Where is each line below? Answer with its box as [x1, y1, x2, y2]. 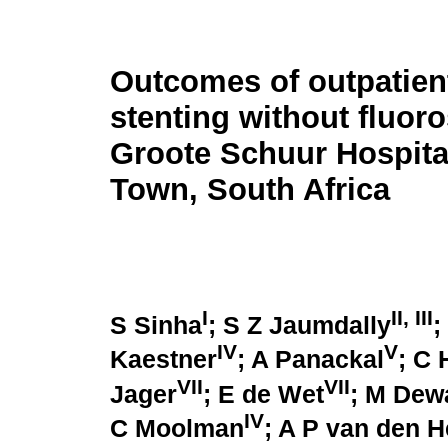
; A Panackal [237, 346, 384, 374]
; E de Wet [203, 380, 324, 408]
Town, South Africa [110, 172, 390, 208]
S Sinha [110, 312, 202, 340]
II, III [391, 306, 433, 330]
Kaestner [110, 346, 217, 374]
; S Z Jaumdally [208, 312, 391, 340]
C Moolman [110, 414, 244, 442]
